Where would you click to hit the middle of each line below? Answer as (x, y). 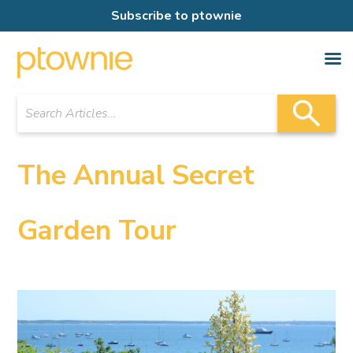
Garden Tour (97, 231)
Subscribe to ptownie (176, 16)
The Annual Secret (136, 176)
